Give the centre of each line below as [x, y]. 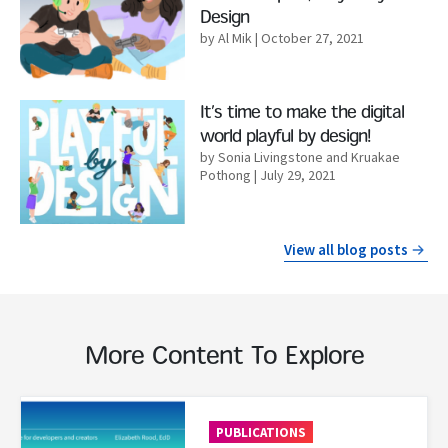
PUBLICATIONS [260, 432]
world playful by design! [284, 138]
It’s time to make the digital [301, 114]
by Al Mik [225, 37]
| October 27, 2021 [307, 37]
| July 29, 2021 [293, 175]
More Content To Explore [224, 357]
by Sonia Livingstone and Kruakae [299, 157]
